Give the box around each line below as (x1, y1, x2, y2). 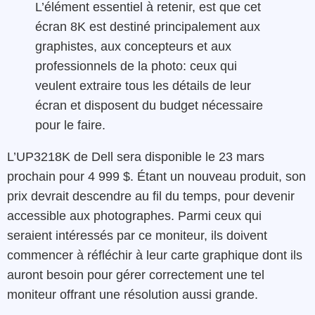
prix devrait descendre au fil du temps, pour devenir (7, 189, 295, 204)
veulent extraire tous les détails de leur (35, 78, 251, 93)
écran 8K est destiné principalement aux (35, 19, 260, 34)
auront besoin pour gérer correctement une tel (7, 268, 264, 283)
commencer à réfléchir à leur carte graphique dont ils (7, 248, 302, 263)
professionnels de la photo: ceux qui (35, 58, 237, 73)
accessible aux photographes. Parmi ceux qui (7, 209, 262, 224)
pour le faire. (35, 117, 105, 132)
